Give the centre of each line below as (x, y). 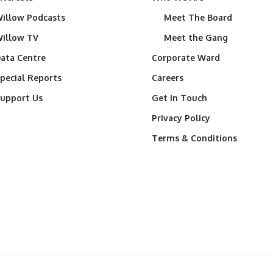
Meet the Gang (196, 38)
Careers (168, 78)
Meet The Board (198, 18)
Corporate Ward (186, 58)
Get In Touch (179, 98)
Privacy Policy (181, 118)
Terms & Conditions (194, 138)
